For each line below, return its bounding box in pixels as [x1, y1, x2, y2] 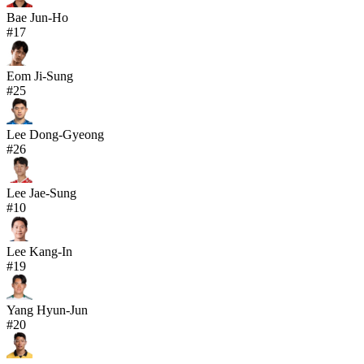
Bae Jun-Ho [6, 11, 68, 25]
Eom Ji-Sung [6, 69, 73, 84]
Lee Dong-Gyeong [6, 128, 104, 142]
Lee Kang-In [6, 245, 72, 259]
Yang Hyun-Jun [6, 303, 88, 318]
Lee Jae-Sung [6, 186, 76, 201]
